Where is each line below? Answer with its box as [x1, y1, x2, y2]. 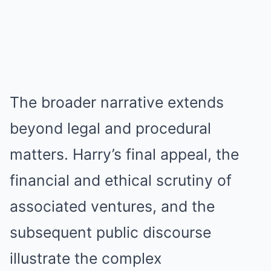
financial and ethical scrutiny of [10, 171, 232, 190]
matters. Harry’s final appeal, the [10, 145, 239, 164]
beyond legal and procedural [10, 119, 211, 138]
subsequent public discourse [10, 223, 211, 242]
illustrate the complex [10, 249, 162, 268]
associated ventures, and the [10, 197, 215, 216]
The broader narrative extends [10, 93, 224, 112]
